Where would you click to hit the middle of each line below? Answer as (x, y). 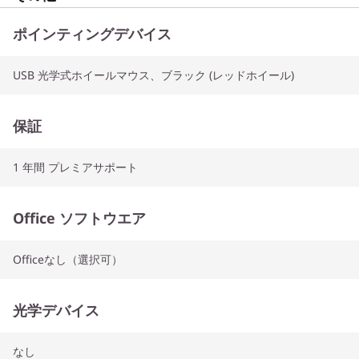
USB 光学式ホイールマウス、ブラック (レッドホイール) (153, 75)
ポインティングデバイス (92, 33)
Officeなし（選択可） (68, 259)
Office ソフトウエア (79, 218)
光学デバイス (56, 310)
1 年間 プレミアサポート (75, 167)
